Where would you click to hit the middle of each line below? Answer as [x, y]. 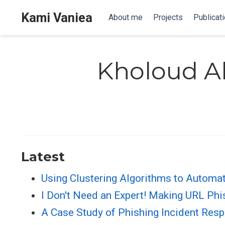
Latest [43, 156]
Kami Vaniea [57, 18]
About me [125, 17]
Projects [168, 17]
